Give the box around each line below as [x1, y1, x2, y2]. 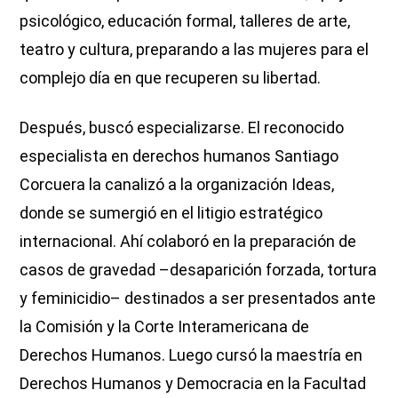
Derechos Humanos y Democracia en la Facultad [20, 373, 367, 393]
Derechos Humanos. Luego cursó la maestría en [20, 345, 363, 364]
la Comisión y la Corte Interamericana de [20, 316, 310, 336]
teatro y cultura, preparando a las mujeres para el [20, 39, 370, 59]
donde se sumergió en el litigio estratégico [20, 203, 323, 222]
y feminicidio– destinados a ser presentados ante [20, 288, 377, 307]
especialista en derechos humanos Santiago [20, 146, 339, 165]
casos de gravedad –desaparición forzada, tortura [20, 259, 378, 279]
